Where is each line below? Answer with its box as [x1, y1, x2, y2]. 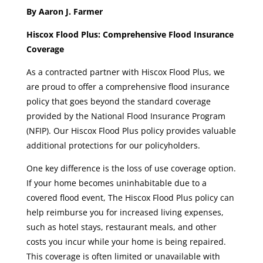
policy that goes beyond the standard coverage [26, 95, 211, 107]
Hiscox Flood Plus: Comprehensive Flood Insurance [26, 28, 234, 40]
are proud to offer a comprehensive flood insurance [26, 80, 230, 92]
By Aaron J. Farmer [26, 5, 103, 17]
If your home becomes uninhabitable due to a [26, 177, 207, 188]
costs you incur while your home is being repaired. [26, 235, 226, 247]
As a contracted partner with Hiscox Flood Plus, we [26, 66, 225, 77]
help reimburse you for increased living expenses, [26, 206, 224, 218]
